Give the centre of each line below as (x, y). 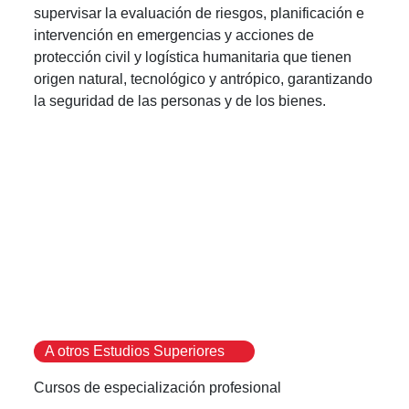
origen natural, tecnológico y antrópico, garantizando (204, 79)
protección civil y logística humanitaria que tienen (193, 57)
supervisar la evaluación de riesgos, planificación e (199, 13)
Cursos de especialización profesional (158, 387)
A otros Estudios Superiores (134, 351)
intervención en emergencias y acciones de (174, 35)
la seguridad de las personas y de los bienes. (180, 100)
